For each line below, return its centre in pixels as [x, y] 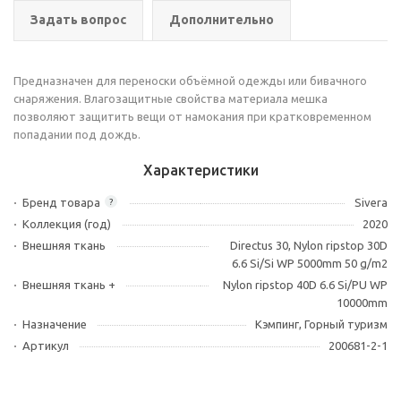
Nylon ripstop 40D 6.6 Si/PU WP [305, 285]
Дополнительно [222, 20]
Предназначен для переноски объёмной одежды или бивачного [190, 81]
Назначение [55, 324]
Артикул [46, 346]
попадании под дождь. [77, 134]
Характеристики [200, 170]
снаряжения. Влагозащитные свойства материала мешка [171, 98]
